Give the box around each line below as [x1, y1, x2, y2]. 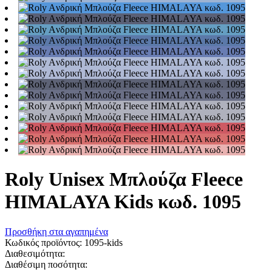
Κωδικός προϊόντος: [5, 237, 84, 248]
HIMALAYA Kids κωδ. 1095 [5, 191, 241, 213]
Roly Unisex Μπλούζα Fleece [5, 168, 243, 191]
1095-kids [84, 237, 123, 248]
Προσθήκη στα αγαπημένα [5, 226, 108, 237]
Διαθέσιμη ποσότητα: [5, 259, 90, 270]
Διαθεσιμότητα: [5, 248, 65, 259]
